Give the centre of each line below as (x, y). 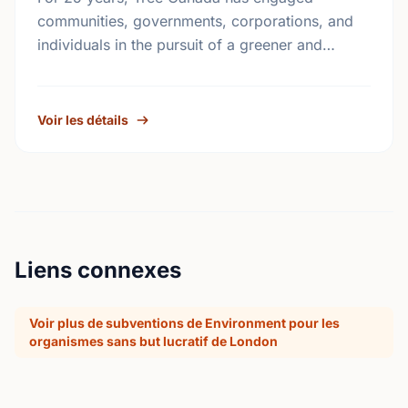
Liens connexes (98, 270)
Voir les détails (83, 120)
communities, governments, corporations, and (195, 21)
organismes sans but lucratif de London (153, 341)
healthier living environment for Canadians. (184, 68)
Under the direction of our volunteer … (169, 92)
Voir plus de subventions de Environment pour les (184, 323)
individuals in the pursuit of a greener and (180, 45)
